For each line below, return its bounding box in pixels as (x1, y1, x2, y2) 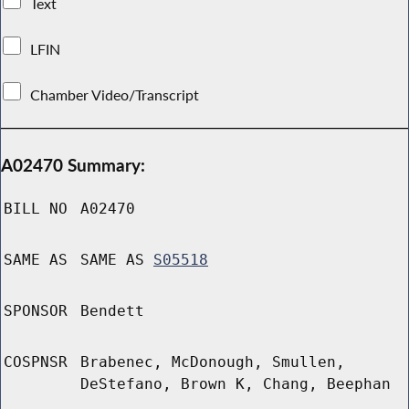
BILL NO (4, 200, 68, 218)
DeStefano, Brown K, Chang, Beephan (80, 375, 391, 393)
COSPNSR (4, 353, 68, 372)
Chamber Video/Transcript (26, 85, 204, 104)
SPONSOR (4, 302, 68, 320)
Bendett (80, 302, 144, 320)
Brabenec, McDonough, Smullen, (80, 353, 345, 372)
